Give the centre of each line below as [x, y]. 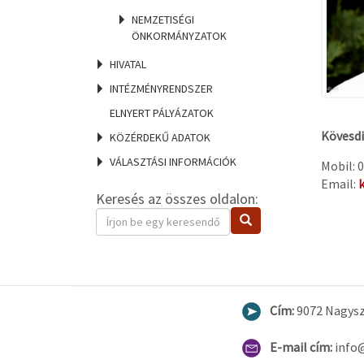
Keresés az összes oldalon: [177, 199]
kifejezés [120, 234]
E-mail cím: [302, 347]
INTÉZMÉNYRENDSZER [161, 89]
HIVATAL [128, 64]
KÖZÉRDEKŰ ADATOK [160, 137]
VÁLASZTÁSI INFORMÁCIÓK [173, 162]
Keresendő [125, 216]
